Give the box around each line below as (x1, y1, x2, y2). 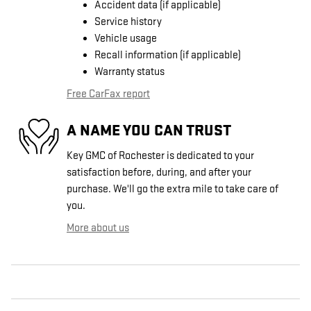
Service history (94, 15, 162, 28)
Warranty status (94, 65, 165, 78)
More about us (67, 221, 129, 235)
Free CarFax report (67, 87, 150, 101)
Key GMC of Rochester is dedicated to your (67, 149, 254, 162)
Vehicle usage (94, 31, 157, 45)
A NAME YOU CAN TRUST (67, 121, 231, 141)
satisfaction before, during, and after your (67, 165, 251, 179)
